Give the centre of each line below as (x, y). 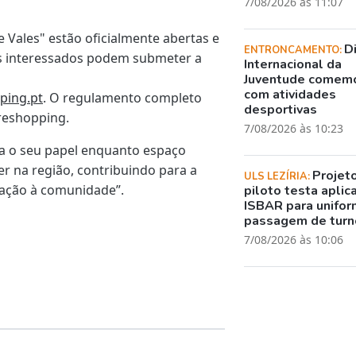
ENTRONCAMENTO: (294, 50)
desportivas (281, 109)
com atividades (290, 94)
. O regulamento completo (122, 97)
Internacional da (293, 64)
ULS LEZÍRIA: (279, 176)
